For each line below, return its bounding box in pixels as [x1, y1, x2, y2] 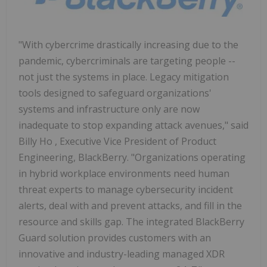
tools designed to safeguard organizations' [18, 86, 212, 100]
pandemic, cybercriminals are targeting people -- [18, 54, 235, 68]
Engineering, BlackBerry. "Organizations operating [18, 151, 246, 164]
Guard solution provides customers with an [18, 231, 211, 245]
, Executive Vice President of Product [55, 135, 216, 148]
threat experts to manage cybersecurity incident [18, 183, 233, 197]
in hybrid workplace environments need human [18, 167, 229, 181]
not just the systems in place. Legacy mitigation [18, 70, 229, 84]
